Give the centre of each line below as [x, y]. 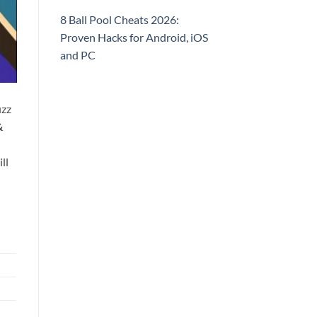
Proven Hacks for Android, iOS [134, 38]
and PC [77, 55]
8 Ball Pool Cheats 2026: [119, 20]
